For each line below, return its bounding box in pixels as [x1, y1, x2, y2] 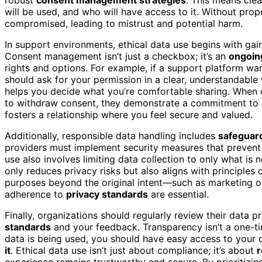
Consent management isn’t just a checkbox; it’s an [5, 50, 229, 62]
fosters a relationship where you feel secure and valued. [5, 108, 253, 120]
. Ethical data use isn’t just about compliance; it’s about [11, 244, 257, 256]
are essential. [148, 188, 209, 200]
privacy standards [66, 188, 148, 200]
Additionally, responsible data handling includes [5, 129, 218, 142]
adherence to [5, 188, 66, 200]
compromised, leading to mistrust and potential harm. [5, 17, 243, 29]
